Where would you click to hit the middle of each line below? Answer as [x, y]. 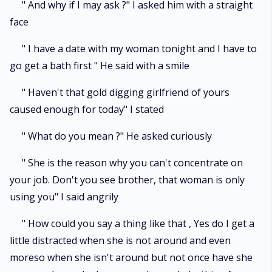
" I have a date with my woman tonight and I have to [139, 49]
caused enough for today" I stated [87, 109]
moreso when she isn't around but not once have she [131, 257]
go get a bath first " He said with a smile [100, 66]
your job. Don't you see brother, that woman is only [127, 180]
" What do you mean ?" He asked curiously [117, 136]
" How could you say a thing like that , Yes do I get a [138, 223]
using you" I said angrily [64, 197]
